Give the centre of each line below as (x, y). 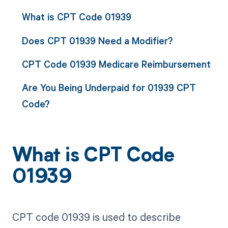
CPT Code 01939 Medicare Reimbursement (116, 64)
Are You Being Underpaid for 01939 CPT (109, 88)
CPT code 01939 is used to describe (96, 217)
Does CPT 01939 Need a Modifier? (97, 40)
